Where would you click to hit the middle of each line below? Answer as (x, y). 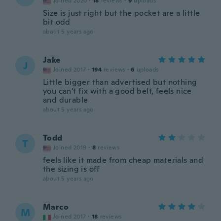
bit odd (57, 22)
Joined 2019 (70, 147)
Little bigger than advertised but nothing (120, 82)
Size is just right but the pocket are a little (122, 13)
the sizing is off (72, 169)
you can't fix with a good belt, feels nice (117, 91)
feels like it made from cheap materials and (123, 160)
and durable (66, 100)
